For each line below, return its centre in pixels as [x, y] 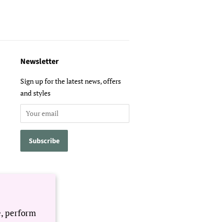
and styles [35, 93]
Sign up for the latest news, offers [71, 81]
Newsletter [39, 61]
